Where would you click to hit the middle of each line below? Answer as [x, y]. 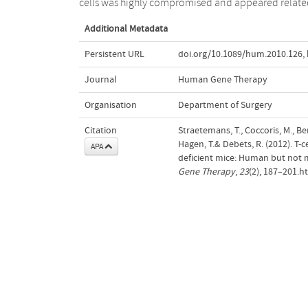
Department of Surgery [225, 105]
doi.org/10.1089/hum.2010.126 [240, 54]
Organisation [110, 105]
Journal [100, 79]
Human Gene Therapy [222, 79]
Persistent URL [114, 54]
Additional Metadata [126, 29]
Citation [100, 130]
